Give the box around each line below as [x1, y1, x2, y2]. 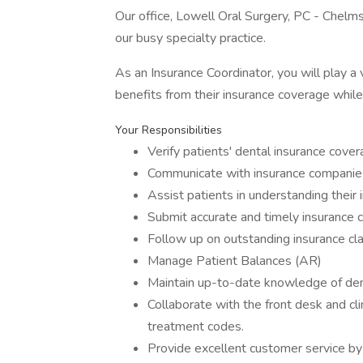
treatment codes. [147, 318, 244, 335]
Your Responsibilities [115, 122, 222, 138]
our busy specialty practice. [115, 29, 266, 47]
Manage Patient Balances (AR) [147, 252, 322, 270]
